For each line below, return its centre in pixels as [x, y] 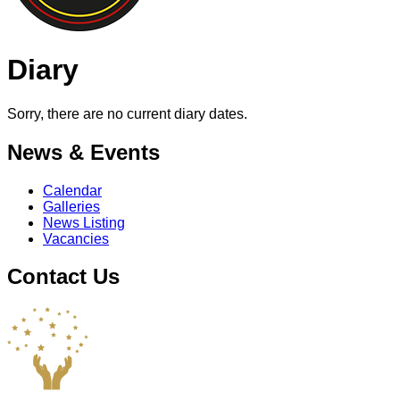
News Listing [84, 222]
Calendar [72, 190]
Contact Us [63, 277]
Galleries [71, 206]
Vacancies [76, 238]
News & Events [83, 152]
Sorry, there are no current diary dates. [127, 113]
